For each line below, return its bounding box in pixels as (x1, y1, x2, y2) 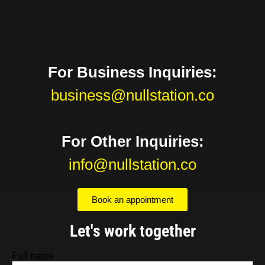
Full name (12, 251, 54, 261)
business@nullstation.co (51, 86, 214, 105)
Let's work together (69, 221, 196, 241)
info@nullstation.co (69, 156, 196, 174)
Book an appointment (92, 195, 173, 205)
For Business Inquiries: (48, 63, 217, 82)
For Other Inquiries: (61, 132, 204, 151)
